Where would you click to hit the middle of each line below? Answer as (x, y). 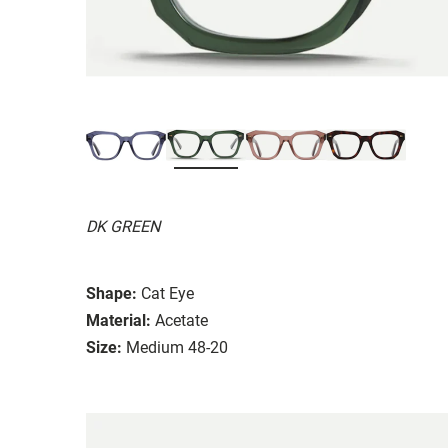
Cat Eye (167, 293)
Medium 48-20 (177, 347)
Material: (118, 320)
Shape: (111, 293)
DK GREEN (123, 226)
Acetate (181, 320)
